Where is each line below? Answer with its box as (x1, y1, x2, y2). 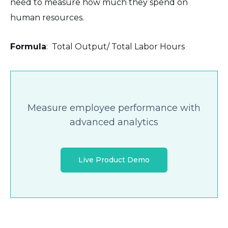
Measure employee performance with (27, 102, 201, 113)
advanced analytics (70, 116, 158, 128)
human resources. (10, 13, 84, 23)
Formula (10, 42, 46, 52)
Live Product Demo (78, 155, 150, 164)
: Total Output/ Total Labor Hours (46, 42, 185, 52)
